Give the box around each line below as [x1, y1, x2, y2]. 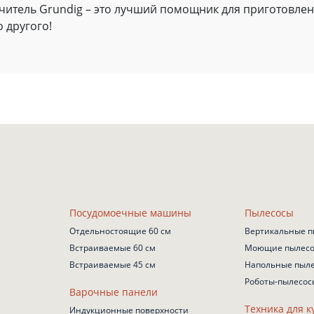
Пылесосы [245, 206, 294, 219]
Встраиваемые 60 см [69, 242, 156, 254]
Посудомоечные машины [69, 206, 191, 219]
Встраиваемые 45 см [69, 259, 156, 271]
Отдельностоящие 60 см [69, 225, 171, 237]
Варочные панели [69, 285, 158, 299]
